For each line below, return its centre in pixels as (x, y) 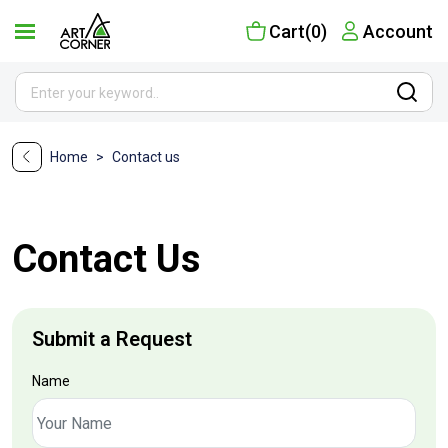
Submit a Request (112, 339)
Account (398, 31)
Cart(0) (298, 31)
